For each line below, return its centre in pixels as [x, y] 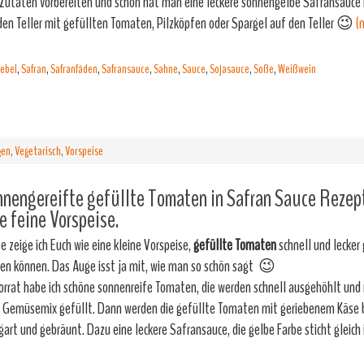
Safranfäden [74, 69]
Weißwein [297, 69]
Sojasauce [230, 69]
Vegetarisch [38, 151]
